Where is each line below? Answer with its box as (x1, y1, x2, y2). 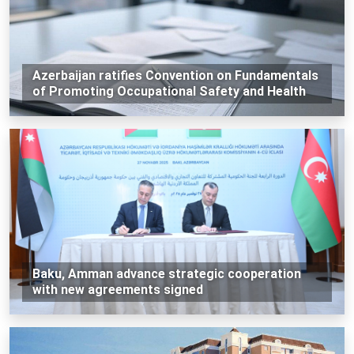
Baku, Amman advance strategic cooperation (32, 265, 301, 281)
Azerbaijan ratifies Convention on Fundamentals (32, 67, 318, 83)
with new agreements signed (32, 281, 203, 297)
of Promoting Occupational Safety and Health (32, 83, 306, 99)
